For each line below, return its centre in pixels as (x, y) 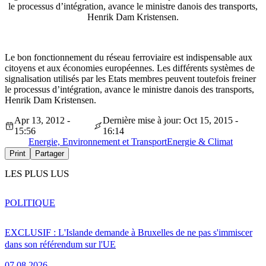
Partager (50, 154)
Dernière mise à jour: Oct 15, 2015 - (171, 121)
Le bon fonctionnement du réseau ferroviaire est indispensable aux (129, 58)
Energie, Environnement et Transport (98, 142)
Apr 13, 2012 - (42, 121)
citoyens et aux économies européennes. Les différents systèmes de (130, 68)
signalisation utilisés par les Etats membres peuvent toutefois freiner (130, 79)
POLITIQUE (30, 202)
